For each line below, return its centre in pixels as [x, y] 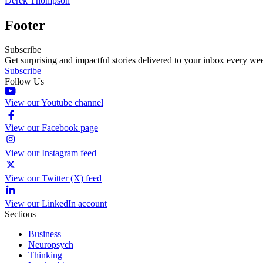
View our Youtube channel [54, 103]
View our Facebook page [51, 128]
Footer [25, 25]
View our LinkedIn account [56, 204]
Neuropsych [51, 245]
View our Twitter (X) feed [53, 178]
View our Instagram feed [50, 153]
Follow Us [24, 82]
